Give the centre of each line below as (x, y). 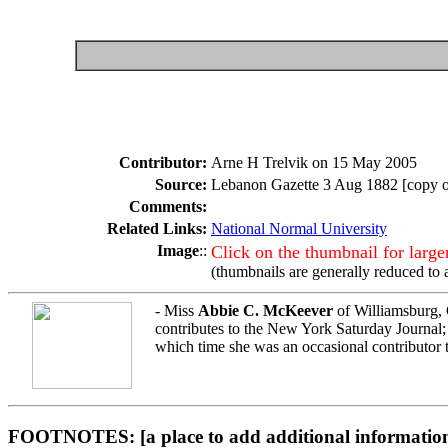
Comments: (168, 206)
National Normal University (299, 228)
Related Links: (157, 228)
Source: (181, 184)
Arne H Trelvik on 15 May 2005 (314, 162)
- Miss (176, 310)
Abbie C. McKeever (265, 310)
